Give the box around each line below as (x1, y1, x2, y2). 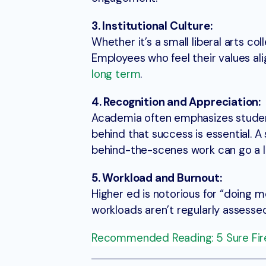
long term (91, 67, 141, 82)
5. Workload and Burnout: (91, 171, 222, 186)
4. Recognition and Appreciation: (91, 95, 261, 110)
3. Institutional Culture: (91, 19, 213, 34)
